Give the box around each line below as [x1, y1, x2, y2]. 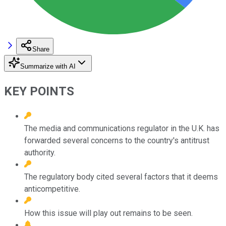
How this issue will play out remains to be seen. [24, 208, 193, 218]
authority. [24, 147, 55, 157]
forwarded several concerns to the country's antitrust [24, 135, 209, 145]
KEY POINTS [4, 84, 74, 98]
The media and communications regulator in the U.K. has [24, 123, 219, 133]
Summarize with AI [20, 62, 76, 70]
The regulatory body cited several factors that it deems [24, 172, 218, 182]
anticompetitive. [24, 184, 80, 194]
